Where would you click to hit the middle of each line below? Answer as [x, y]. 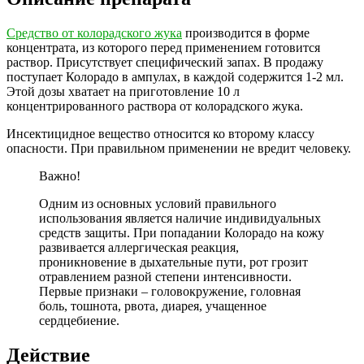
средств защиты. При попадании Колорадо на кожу [182, 232]
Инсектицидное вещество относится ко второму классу [160, 133]
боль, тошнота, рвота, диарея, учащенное [153, 305]
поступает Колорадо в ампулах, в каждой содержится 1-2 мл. [175, 76]
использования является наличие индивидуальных [180, 218]
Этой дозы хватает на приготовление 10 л [123, 91]
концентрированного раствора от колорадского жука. [155, 106]
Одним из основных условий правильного [158, 203]
